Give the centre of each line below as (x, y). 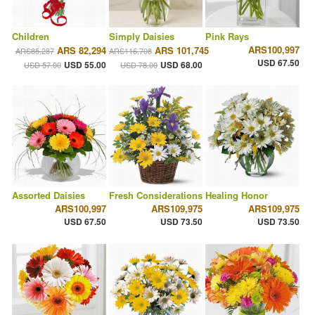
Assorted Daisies (49, 195)
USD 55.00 (85, 65)
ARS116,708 (130, 51)
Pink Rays (227, 37)
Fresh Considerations (155, 195)
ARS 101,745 (181, 51)
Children (31, 37)
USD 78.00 (139, 65)
